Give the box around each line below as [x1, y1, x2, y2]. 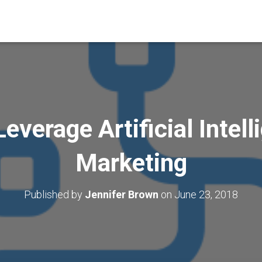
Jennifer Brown [85, 188, 158, 201]
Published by [24, 188, 85, 201]
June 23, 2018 [174, 188, 238, 201]
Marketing [75, 149, 187, 177]
